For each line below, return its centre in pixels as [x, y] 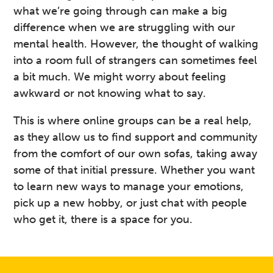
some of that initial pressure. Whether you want [134, 170]
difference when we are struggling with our [125, 27]
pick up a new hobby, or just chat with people [130, 203]
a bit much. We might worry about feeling [120, 77]
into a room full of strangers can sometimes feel [136, 60]
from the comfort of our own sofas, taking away [136, 153]
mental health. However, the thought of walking [136, 44]
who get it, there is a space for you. [103, 219]
